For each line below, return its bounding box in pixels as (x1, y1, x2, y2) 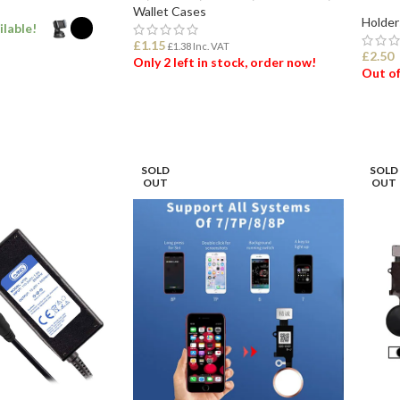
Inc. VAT (190, 39, 229, 52)
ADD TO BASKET (143, 99, 237, 114)
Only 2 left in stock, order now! (132, 54, 316, 70)
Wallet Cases (132, 3, 206, 19)
